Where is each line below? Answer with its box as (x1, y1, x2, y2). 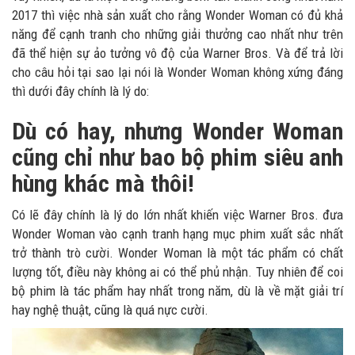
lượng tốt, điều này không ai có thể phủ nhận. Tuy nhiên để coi (12, 263, 343, 280)
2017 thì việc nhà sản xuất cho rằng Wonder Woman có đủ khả (12, 6, 343, 23)
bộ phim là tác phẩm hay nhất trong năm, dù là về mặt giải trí (12, 282, 343, 299)
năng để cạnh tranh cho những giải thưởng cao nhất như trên (12, 25, 343, 42)
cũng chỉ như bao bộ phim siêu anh (12, 143, 343, 171)
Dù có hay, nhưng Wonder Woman (12, 116, 343, 145)
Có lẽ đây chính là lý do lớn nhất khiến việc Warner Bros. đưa (12, 206, 343, 223)
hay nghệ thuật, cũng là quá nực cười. (12, 301, 208, 318)
